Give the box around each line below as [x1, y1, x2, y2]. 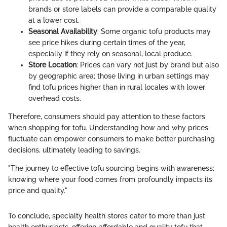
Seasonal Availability [28, 27, 97, 36]
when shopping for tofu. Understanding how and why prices [8, 124, 208, 132]
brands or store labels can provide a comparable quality [28, 5, 216, 14]
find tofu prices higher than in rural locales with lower [28, 83, 205, 92]
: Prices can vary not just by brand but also [77, 61, 219, 69]
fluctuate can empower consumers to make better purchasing [8, 135, 215, 143]
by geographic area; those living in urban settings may [28, 72, 209, 81]
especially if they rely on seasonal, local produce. [28, 50, 193, 58]
